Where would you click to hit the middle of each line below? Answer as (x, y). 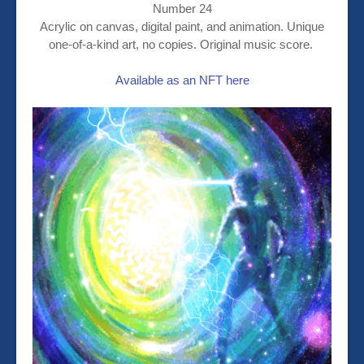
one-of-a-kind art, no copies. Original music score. (182, 45)
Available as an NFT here (182, 80)
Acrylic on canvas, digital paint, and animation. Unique (182, 27)
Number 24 (182, 9)
